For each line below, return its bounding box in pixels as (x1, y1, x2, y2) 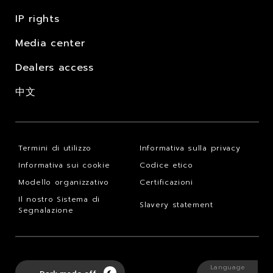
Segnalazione (18, 204, 74, 216)
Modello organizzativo (18, 176, 109, 188)
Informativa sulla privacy (140, 142, 241, 154)
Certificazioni (140, 176, 193, 188)
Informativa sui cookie (18, 159, 110, 171)
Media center (15, 35, 85, 51)
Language (210, 262, 245, 272)
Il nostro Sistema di (18, 193, 100, 205)
